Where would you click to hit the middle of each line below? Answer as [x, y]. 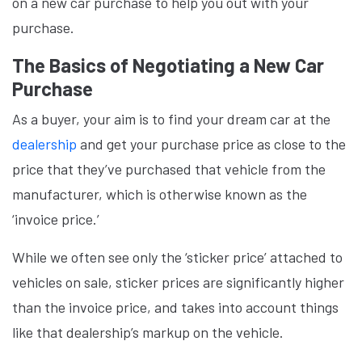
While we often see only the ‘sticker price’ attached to [177, 257]
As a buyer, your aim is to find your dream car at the [171, 119]
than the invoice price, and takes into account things [175, 307]
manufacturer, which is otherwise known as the [160, 194]
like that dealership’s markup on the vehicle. [149, 332]
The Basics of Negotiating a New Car [168, 65]
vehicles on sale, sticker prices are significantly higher [178, 282]
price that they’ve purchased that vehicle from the [169, 169]
